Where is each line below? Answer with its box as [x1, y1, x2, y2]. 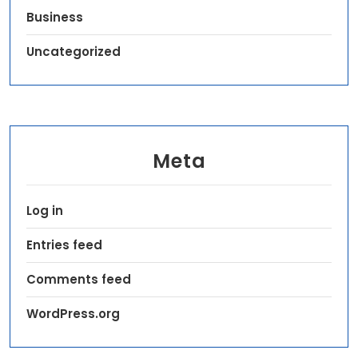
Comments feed [26, 271, 131, 288]
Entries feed [26, 237, 102, 253]
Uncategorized [26, 43, 121, 60]
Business [26, 9, 83, 26]
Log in [26, 202, 63, 219]
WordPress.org [26, 305, 120, 322]
